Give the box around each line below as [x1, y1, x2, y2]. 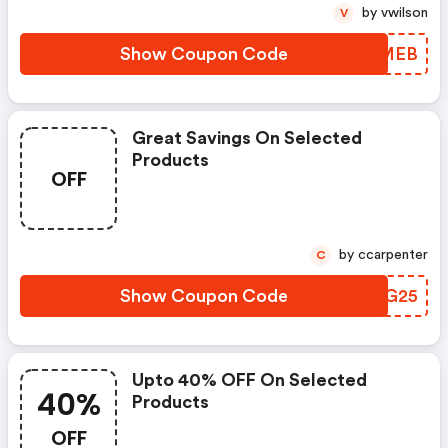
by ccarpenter [358, 248, 428, 262]
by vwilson [381, 6, 428, 20]
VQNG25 [342, 287, 418, 305]
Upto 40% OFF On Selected [132, 371, 367, 389]
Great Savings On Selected [132, 129, 362, 147]
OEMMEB [333, 45, 418, 63]
